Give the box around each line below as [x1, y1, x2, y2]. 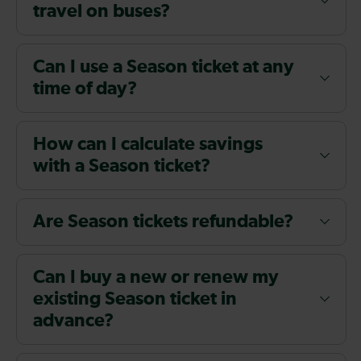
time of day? [33, 79, 137, 98]
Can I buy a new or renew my [33, 268, 279, 287]
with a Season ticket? [33, 156, 210, 176]
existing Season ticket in [33, 289, 237, 309]
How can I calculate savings [33, 135, 263, 154]
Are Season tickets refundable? [33, 212, 293, 231]
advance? [33, 311, 114, 330]
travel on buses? [33, 2, 170, 21]
